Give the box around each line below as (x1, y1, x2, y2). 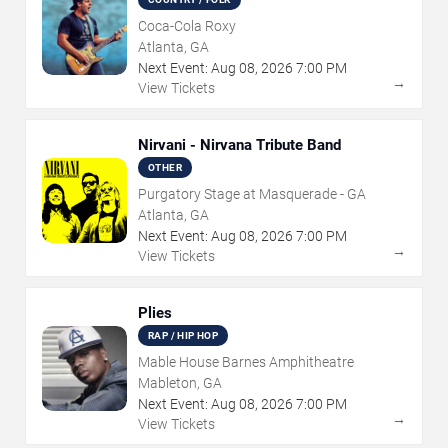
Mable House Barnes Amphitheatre (138, 354, 354, 371)
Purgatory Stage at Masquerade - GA (138, 186, 366, 203)
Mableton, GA (138, 375, 222, 392)
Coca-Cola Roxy (138, 18, 236, 35)
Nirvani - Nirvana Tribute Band (138, 136, 341, 155)
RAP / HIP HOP (148, 330, 219, 342)
